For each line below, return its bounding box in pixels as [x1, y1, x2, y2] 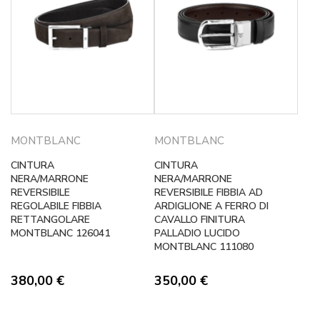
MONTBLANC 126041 [11, 226, 110, 240]
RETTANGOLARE [11, 212, 90, 226]
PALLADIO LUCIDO [154, 226, 240, 240]
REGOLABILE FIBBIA [11, 199, 101, 213]
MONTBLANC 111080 [154, 239, 254, 254]
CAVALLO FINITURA [154, 212, 245, 226]
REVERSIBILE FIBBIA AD [154, 185, 263, 199]
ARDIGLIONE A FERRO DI [154, 199, 269, 213]
